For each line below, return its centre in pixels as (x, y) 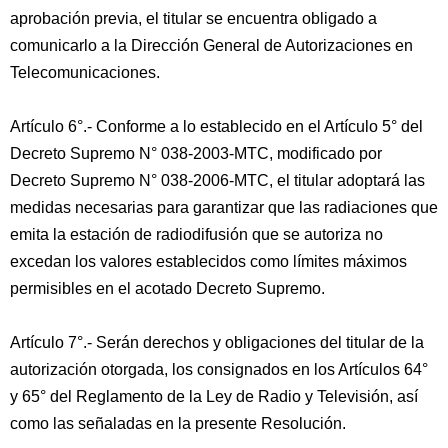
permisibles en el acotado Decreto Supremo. (167, 288)
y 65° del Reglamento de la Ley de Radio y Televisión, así (214, 396)
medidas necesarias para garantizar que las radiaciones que (224, 207)
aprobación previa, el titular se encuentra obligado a (193, 18)
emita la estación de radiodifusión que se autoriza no (196, 234)
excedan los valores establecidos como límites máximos (208, 261)
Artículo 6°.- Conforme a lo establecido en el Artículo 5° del (216, 126)
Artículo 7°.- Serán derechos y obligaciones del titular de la (217, 342)
